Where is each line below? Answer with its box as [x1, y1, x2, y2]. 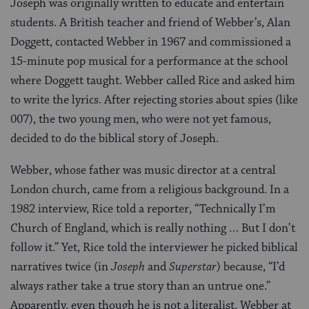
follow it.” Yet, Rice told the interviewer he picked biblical [10, 239, 298, 255]
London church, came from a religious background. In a [10, 181, 289, 197]
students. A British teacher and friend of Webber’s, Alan [10, 14, 290, 30]
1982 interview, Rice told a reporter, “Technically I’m [10, 201, 276, 217]
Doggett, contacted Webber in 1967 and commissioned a [10, 34, 291, 50]
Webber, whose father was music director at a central [10, 162, 276, 178]
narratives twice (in [10, 259, 111, 275]
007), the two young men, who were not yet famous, [10, 111, 271, 127]
